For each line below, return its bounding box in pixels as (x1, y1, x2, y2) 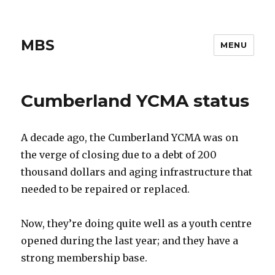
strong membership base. (21, 252, 148, 264)
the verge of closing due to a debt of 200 (21, 149, 217, 161)
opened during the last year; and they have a (21, 234, 239, 247)
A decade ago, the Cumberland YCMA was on (21, 131, 239, 144)
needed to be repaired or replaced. (21, 183, 190, 195)
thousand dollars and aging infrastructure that (21, 166, 253, 178)
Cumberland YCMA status (21, 90, 250, 111)
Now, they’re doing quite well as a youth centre (21, 217, 252, 230)
